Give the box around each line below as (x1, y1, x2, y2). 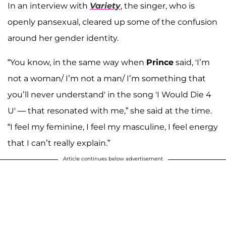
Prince (146, 58, 174, 68)
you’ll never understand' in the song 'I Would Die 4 (8, 90, 211, 100)
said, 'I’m (174, 58, 210, 68)
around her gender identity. (8, 33, 119, 43)
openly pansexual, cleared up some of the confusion (8, 17, 217, 27)
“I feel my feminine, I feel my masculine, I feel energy (8, 122, 218, 132)
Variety (90, 1, 121, 11)
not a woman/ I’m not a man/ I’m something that (8, 74, 206, 84)
